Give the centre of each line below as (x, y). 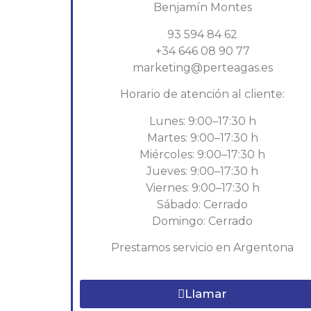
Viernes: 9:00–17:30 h (202, 187)
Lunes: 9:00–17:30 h (202, 121)
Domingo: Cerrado (203, 221)
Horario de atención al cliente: (203, 94)
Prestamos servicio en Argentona (203, 247)
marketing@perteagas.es (202, 67)
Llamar (206, 294)
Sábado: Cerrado (203, 204)
